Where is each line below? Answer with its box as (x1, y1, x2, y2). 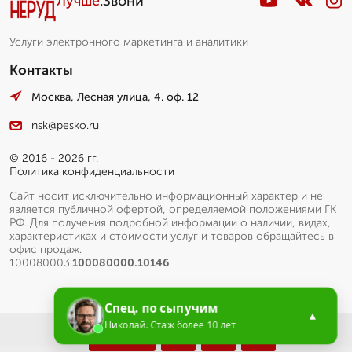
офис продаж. (9, 243, 82, 257)
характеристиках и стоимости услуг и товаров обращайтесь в (9, 229, 334, 244)
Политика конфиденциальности (9, 165, 174, 179)
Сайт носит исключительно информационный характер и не (9, 189, 323, 203)
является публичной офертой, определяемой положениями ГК (9, 203, 336, 217)
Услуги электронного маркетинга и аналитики (9, 35, 248, 49)
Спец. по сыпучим (103, 299, 219, 316)
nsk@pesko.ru (31, 119, 99, 133)
